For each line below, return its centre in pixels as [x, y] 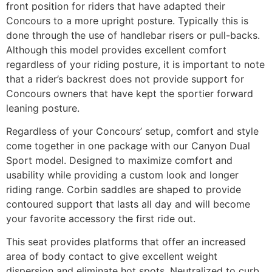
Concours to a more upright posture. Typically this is [127, 20]
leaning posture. [43, 108]
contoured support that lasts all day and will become [128, 204]
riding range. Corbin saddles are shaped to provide [124, 190]
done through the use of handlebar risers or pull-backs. [133, 35]
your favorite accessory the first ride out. [101, 219]
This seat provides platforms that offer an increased [126, 242]
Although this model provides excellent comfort [116, 49]
